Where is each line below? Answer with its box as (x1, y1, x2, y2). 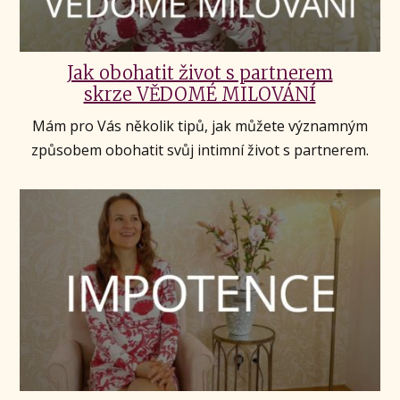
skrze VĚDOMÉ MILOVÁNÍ (83, 82, 316, 105)
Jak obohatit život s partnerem (66, 61, 333, 84)
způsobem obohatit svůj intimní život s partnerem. (31, 139, 369, 160)
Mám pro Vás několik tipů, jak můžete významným (32, 115, 368, 136)
